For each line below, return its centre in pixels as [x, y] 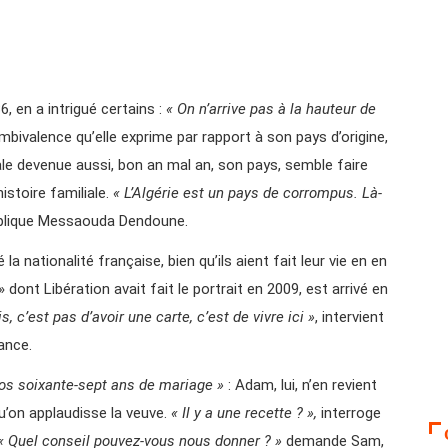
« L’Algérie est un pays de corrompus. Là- [247, 192]
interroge [349, 412]
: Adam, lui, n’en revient [300, 384]
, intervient [349, 316]
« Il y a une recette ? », [244, 412]
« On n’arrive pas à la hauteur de [271, 108]
